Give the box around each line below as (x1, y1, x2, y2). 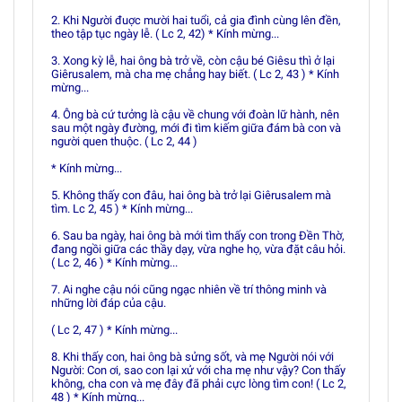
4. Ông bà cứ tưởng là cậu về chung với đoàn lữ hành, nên (51, 108, 339, 121)
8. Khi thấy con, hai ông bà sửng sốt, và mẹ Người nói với (51, 350, 334, 363)
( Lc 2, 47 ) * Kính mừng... (51, 323, 178, 336)
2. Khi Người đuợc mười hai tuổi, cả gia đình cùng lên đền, (51, 13, 341, 27)
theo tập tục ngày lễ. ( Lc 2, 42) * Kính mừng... (51, 27, 279, 40)
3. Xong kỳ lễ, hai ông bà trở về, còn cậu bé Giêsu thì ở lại (51, 54, 335, 67)
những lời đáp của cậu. (51, 296, 166, 310)
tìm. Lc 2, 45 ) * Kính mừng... (51, 202, 193, 215)
